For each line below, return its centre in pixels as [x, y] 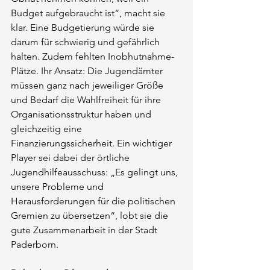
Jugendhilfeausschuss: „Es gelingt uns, [96, 172]
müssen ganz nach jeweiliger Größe [88, 85]
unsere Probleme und [58, 186]
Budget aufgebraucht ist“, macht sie [89, 13]
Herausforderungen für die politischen [94, 201]
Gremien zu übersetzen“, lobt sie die [91, 215]
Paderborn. [35, 244]
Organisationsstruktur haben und [82, 114]
